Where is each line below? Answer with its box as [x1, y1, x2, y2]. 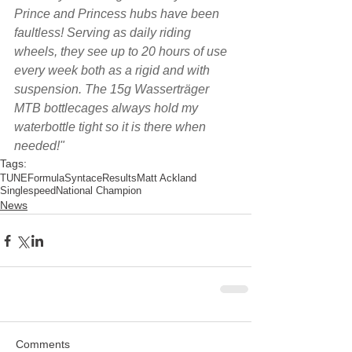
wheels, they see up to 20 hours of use [14, 45, 230, 58]
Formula [27, 172, 64, 184]
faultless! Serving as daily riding [14, 26, 194, 39]
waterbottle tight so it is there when [14, 120, 209, 134]
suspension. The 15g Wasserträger [14, 82, 212, 96]
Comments [16, 338, 70, 350]
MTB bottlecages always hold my [14, 101, 201, 115]
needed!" [14, 139, 64, 152]
